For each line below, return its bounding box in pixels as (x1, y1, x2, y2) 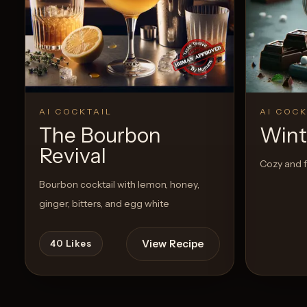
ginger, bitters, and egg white (39, 197, 169, 210)
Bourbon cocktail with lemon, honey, (39, 178, 199, 191)
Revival (39, 143, 106, 169)
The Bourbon (39, 123, 161, 149)
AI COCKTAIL (39, 106, 112, 117)
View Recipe (141, 236, 204, 250)
